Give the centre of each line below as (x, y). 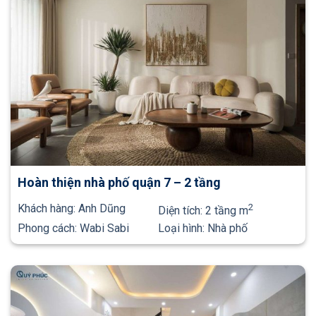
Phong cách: (49, 229)
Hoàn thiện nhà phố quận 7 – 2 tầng (119, 183)
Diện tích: (182, 211)
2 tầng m (227, 211)
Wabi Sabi (104, 229)
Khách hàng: (48, 209)
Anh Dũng (102, 209)
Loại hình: (183, 229)
